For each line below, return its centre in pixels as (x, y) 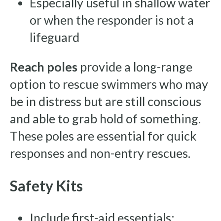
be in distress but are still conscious (106, 101)
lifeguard (55, 37)
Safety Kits (46, 186)
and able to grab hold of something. (105, 119)
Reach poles (44, 67)
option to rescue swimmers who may (109, 84)
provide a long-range (135, 67)
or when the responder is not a (112, 20)
